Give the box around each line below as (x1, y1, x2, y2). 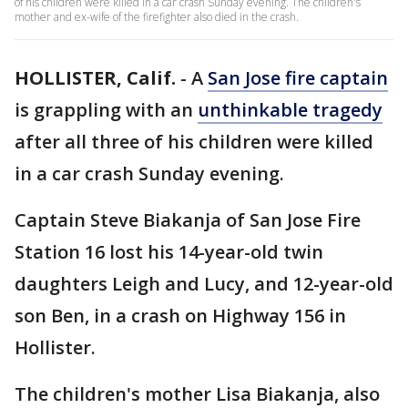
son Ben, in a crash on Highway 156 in (15, 303, 346, 328)
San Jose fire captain (208, 66, 388, 90)
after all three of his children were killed (15, 129, 373, 154)
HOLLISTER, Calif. (15, 66, 176, 90)
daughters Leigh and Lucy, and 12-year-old (15, 271, 393, 296)
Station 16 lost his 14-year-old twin (15, 240, 323, 264)
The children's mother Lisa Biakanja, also (15, 382, 380, 406)
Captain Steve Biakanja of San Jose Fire (15, 208, 361, 232)
